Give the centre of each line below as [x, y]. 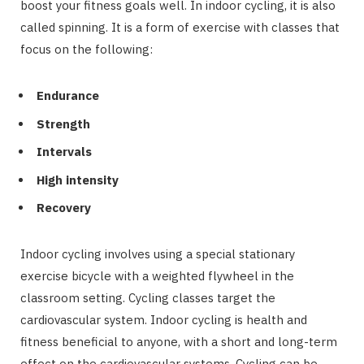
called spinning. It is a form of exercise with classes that [180, 28]
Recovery [64, 208]
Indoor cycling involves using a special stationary [158, 254]
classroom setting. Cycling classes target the [148, 298]
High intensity [78, 180]
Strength [63, 123]
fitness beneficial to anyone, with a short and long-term [179, 342]
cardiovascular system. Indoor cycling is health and [164, 320]
